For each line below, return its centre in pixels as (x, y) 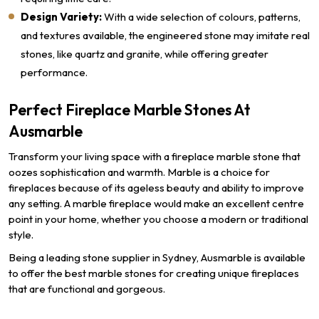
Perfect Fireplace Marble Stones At (130, 110)
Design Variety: (61, 17)
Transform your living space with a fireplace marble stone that (155, 156)
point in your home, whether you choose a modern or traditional (158, 219)
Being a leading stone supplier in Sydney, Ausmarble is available (157, 257)
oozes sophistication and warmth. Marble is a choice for (139, 172)
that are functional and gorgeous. (87, 289)
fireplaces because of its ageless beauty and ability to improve (156, 188)
